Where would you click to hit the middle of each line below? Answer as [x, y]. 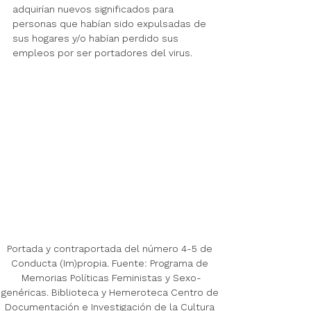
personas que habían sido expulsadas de [111, 24]
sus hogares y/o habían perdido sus [97, 39]
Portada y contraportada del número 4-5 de [111, 249]
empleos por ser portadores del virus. [102, 53]
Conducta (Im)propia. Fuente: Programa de [111, 263]
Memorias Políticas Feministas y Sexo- [111, 278]
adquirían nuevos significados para [94, 9]
